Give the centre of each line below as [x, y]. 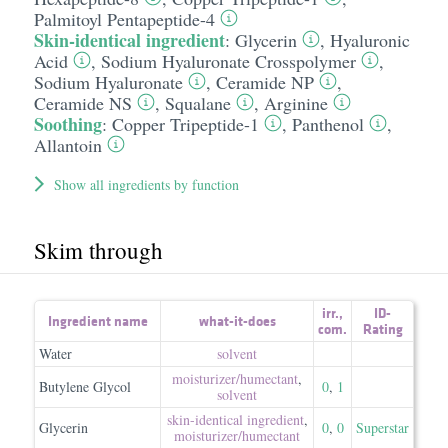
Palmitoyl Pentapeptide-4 [124, 19]
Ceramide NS [82, 103]
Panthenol [327, 124]
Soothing [67, 124]
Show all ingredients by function [146, 184]
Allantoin [67, 145]
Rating [382, 329]
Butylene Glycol [85, 386]
